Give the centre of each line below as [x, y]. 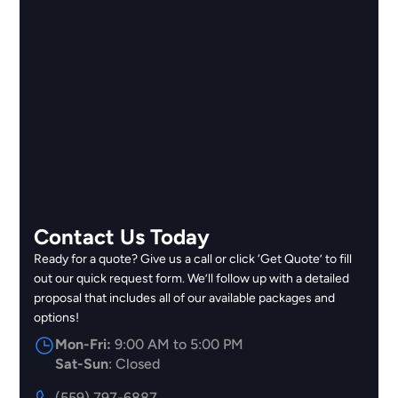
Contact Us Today [122, 236]
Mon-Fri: [84, 344]
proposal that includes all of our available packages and [185, 298]
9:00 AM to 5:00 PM [178, 344]
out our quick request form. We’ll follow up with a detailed [192, 278]
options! [57, 317]
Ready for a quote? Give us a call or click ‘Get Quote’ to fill [193, 259]
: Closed [135, 363]
